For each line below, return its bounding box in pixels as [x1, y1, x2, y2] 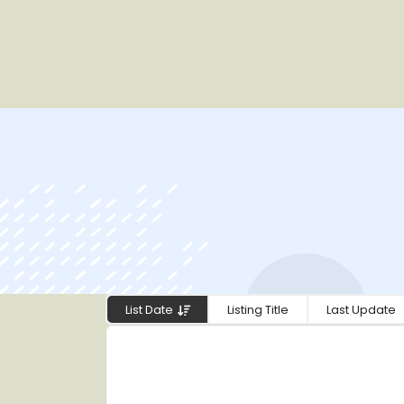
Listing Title [227, 301, 289, 318]
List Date [125, 301, 173, 318]
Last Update [326, 301, 396, 318]
